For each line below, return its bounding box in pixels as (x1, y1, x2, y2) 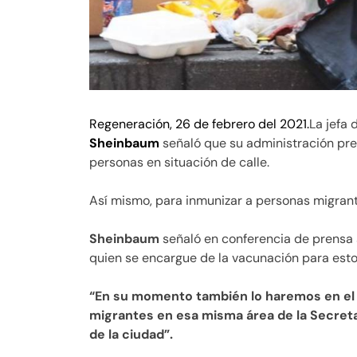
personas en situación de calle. (89, 154, 269, 171)
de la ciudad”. (89, 326, 173, 343)
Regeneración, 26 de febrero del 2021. (89, 116, 309, 133)
